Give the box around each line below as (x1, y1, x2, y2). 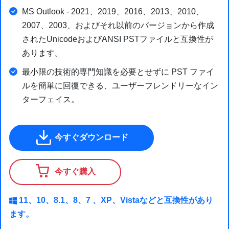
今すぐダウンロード (53, 132, 128, 142)
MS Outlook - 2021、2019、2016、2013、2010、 (22, 7, 204, 16)
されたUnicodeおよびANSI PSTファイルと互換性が (22, 34, 213, 43)
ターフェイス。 (22, 95, 79, 104)
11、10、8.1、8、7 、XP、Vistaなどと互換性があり (19, 195, 213, 204)
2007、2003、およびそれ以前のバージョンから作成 (22, 20, 214, 30)
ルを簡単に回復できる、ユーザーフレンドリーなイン (22, 81, 218, 90)
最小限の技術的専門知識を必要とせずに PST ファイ (22, 67, 214, 76)
